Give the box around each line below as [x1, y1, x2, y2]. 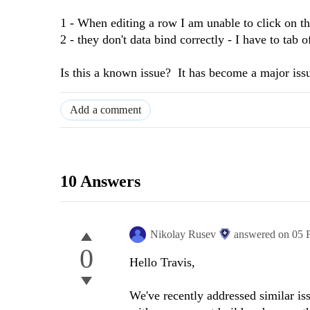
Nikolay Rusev [150, 228, 216, 241]
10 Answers [60, 172, 140, 191]
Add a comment [70, 104, 142, 116]
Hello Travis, [129, 255, 195, 270]
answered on [234, 228, 292, 241]
